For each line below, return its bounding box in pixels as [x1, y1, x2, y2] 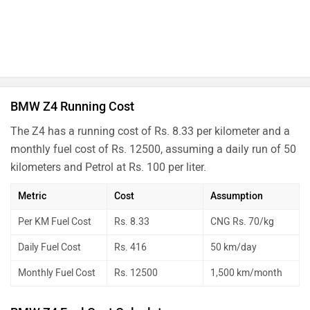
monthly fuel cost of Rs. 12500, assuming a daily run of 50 [10, 142, 296, 156]
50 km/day [210, 241, 257, 253]
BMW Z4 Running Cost [10, 98, 134, 114]
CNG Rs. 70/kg [210, 215, 274, 228]
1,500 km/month [210, 266, 282, 279]
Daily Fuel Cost [18, 241, 81, 253]
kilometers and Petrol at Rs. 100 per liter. [10, 160, 206, 174]
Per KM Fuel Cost [18, 215, 91, 228]
